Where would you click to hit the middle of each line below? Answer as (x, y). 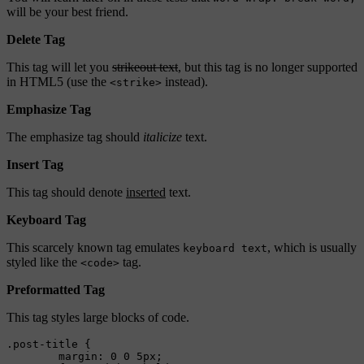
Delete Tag (36, 40)
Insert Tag (35, 165)
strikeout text (145, 67)
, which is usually (312, 248)
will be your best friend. (67, 12)
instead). (185, 82)
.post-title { (49, 344)
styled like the (43, 262)
